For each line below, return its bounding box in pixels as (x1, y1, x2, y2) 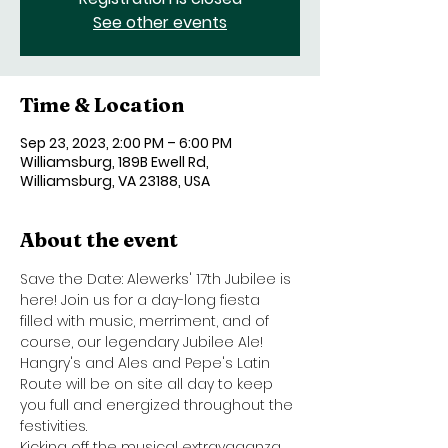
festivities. (20, 415, 87, 436)
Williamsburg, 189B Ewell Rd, (20, 151, 209, 172)
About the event (20, 226, 178, 252)
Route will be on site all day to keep (20, 373, 277, 394)
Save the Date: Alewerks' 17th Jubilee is (20, 268, 295, 289)
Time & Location (20, 91, 184, 117)
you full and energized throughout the (20, 394, 297, 415)
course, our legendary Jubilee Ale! (20, 331, 267, 352)
